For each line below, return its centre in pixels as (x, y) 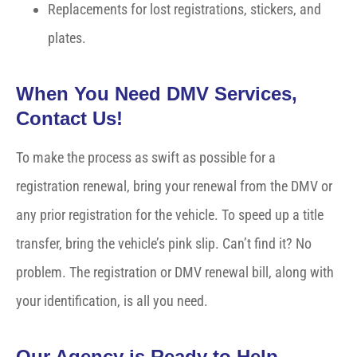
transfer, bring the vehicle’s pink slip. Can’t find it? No (164, 244)
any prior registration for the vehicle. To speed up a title (170, 215)
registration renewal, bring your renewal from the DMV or (174, 186)
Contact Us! (69, 119)
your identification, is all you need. (112, 301)
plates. (67, 38)
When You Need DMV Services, (157, 94)
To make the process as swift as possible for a (146, 158)
